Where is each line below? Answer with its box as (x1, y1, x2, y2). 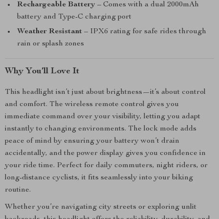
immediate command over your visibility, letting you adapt (5, 113, 200, 121)
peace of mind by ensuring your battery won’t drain (5, 137, 179, 145)
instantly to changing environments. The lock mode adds (5, 125, 197, 133)
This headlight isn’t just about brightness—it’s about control (5, 88, 206, 96)
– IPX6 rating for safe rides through (82, 28, 206, 36)
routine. (5, 186, 31, 194)
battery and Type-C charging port (17, 13, 131, 21)
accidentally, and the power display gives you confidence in (5, 150, 206, 157)
